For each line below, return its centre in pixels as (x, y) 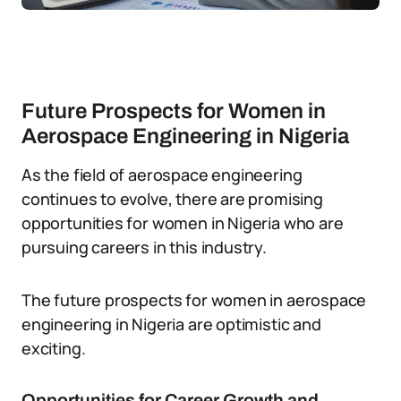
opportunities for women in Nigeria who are (183, 223)
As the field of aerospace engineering (162, 175)
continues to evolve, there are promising (172, 199)
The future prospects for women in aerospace (194, 300)
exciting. (54, 348)
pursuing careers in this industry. (144, 247)
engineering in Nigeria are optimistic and (171, 324)
